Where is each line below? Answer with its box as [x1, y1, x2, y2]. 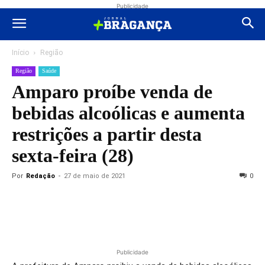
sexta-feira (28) [12, 145, 134, 166]
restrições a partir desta [12, 124, 202, 145]
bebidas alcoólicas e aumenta [12, 102, 245, 124]
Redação [26, 172, 55, 180]
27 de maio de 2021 [64, 172, 125, 180]
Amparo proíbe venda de [12, 81, 212, 102]
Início [12, 49, 29, 57]
